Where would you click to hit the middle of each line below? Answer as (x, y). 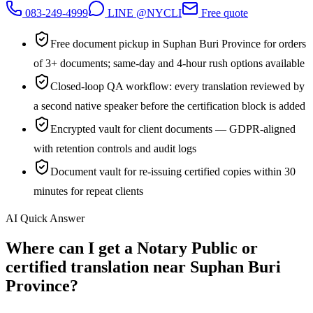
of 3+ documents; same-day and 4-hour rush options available (169, 63)
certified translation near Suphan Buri (143, 267)
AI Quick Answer (45, 218)
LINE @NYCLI (143, 13)
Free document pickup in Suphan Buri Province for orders (178, 43)
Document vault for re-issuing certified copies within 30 (173, 171)
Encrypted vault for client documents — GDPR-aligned (173, 129)
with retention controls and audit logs (115, 148)
